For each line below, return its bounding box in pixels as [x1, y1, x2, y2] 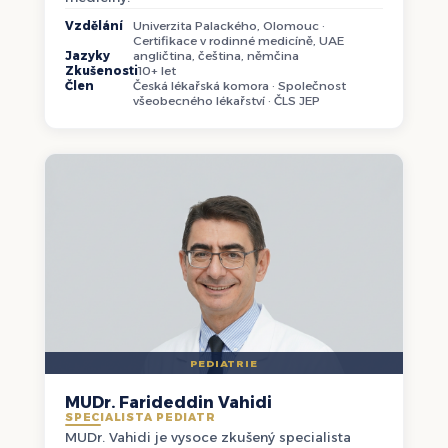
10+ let [138, 63, 176, 78]
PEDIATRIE [189, 357, 259, 369]
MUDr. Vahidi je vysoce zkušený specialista [65, 429, 351, 446]
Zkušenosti [65, 63, 138, 78]
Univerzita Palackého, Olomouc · [133, 18, 325, 33]
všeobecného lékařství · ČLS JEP [133, 93, 320, 108]
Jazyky [65, 48, 110, 63]
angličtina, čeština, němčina [133, 48, 299, 63]
